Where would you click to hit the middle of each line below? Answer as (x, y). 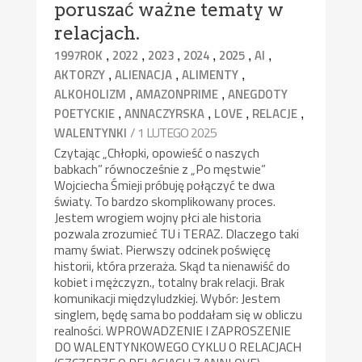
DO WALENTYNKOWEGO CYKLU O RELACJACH (178, 347)
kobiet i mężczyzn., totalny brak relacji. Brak (170, 282)
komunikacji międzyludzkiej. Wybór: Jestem (168, 299)
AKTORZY (80, 75)
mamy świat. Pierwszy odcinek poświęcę (163, 250)
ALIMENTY (210, 75)
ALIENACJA (144, 75)
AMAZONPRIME (177, 95)
